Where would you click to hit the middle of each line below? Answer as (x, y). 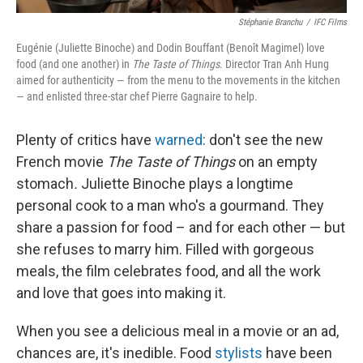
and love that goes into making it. (121, 293)
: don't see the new (263, 139)
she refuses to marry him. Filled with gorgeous (165, 249)
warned (179, 139)
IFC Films (330, 22)
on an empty (278, 161)
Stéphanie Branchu (270, 22)
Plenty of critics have (85, 139)
